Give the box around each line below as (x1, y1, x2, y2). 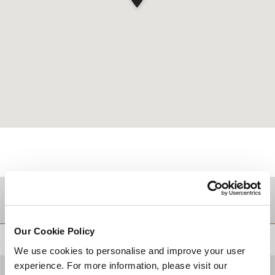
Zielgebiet (15, 192, 74, 207)
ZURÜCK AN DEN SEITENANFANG (159, 234, 254, 243)
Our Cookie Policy (14, 226, 95, 236)
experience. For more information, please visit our (14, 260, 227, 271)
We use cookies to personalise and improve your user (14, 245, 246, 256)
